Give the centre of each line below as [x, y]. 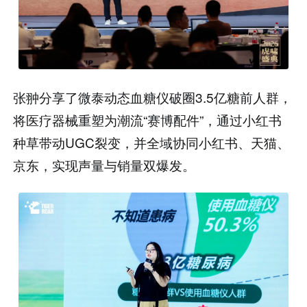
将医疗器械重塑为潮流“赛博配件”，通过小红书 [148, 120]
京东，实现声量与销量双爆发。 [105, 165]
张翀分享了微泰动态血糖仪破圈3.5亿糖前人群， [153, 97]
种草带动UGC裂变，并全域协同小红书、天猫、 [152, 143]
